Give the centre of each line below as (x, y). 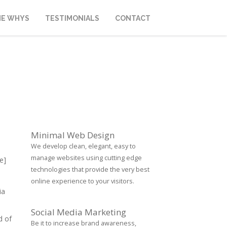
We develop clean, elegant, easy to (83, 146)
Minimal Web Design (73, 135)
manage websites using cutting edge (86, 158)
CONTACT (133, 18)
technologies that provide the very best (90, 169)
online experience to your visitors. (83, 181)
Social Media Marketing (79, 212)
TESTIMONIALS (72, 18)
